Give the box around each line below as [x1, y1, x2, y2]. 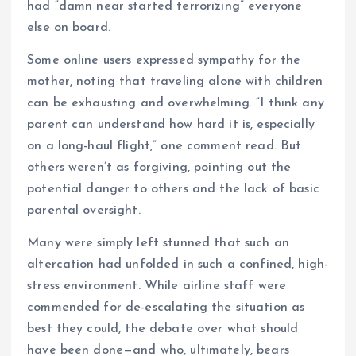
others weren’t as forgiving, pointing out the [27, 161, 292, 174]
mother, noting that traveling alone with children [27, 75, 323, 88]
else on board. [27, 21, 111, 34]
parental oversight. [27, 203, 141, 217]
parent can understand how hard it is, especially [27, 118, 315, 131]
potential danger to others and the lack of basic [27, 182, 319, 195]
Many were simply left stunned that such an [27, 236, 289, 250]
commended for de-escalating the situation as [27, 300, 305, 314]
